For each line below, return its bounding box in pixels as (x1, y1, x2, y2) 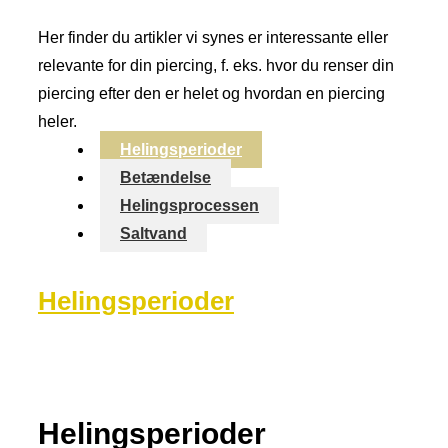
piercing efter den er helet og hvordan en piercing (38, 85, 385, 102)
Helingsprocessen (120, 197, 259, 214)
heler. (38, 113, 77, 130)
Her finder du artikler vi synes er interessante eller (38, 29, 388, 46)
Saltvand (120, 225, 187, 242)
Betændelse (120, 169, 211, 186)
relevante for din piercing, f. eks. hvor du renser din (38, 57, 394, 74)
